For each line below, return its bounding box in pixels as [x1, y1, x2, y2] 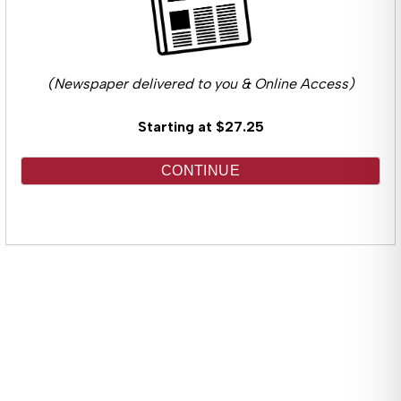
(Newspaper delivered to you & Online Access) [47, 74, 354, 92]
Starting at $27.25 [137, 117, 264, 135]
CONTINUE [160, 162, 241, 178]
